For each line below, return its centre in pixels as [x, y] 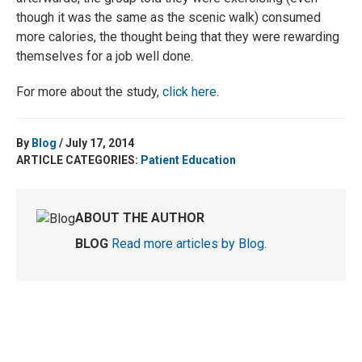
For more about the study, [89, 92]
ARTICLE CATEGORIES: [78, 160]
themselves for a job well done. [105, 56]
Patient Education [188, 160]
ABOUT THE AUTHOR [140, 218]
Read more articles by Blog [188, 244]
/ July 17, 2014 [95, 143]
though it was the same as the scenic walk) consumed [168, 17]
